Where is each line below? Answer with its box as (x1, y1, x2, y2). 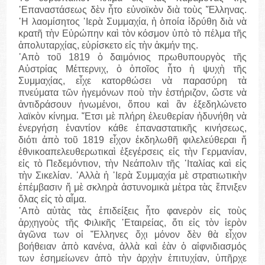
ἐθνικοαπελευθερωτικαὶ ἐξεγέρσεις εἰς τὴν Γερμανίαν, (18, 147, 247, 157)
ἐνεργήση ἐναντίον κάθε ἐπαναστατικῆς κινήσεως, (18, 123, 247, 134)
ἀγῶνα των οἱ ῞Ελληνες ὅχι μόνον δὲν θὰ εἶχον (18, 230, 247, 240)
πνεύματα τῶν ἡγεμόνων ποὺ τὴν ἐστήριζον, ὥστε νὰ (18, 88, 247, 98)
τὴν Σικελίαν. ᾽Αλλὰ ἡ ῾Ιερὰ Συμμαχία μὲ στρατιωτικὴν (18, 170, 247, 181)
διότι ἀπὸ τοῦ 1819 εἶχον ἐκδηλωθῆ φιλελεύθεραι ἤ (18, 135, 247, 146)
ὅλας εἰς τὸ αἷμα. (18, 194, 87, 205)
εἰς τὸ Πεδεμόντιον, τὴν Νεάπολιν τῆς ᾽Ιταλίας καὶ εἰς (18, 159, 247, 169)
